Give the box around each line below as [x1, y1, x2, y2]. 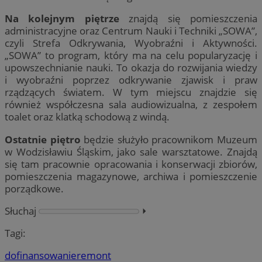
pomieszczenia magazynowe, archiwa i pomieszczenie [5, 169, 257, 183]
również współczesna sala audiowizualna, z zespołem [5, 98, 257, 112]
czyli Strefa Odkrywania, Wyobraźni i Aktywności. [5, 36, 257, 50]
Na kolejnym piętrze [5, 12, 129, 26]
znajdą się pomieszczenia [129, 12, 258, 26]
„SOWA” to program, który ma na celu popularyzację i [5, 49, 257, 63]
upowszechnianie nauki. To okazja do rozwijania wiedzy [5, 61, 257, 75]
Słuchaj [5, 204, 36, 218]
